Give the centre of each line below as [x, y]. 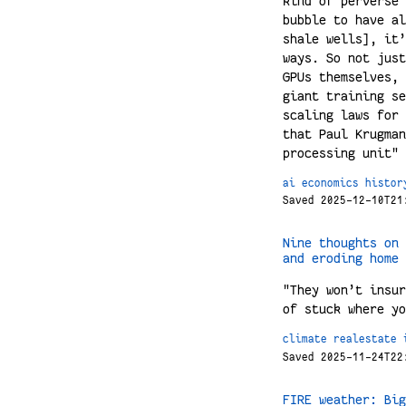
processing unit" [341, 153]
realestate [365, 339]
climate [305, 339]
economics [330, 183]
